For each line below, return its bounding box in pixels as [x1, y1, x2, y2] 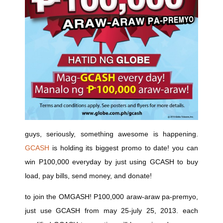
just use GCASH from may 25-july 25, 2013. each [25, 207, 198, 215]
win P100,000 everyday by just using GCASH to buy [25, 158, 198, 166]
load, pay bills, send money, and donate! [25, 172, 152, 180]
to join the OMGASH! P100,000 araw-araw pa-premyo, [25, 193, 198, 201]
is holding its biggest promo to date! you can [49, 144, 198, 152]
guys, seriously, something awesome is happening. [25, 130, 198, 138]
